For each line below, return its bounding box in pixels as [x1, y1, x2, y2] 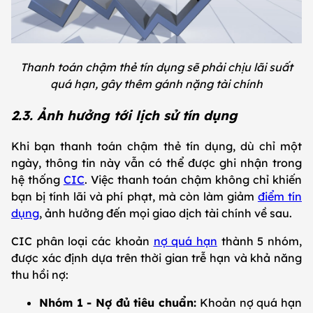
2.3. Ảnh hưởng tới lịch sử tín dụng [11, 106, 238, 124]
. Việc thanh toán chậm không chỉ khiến [84, 173, 303, 187]
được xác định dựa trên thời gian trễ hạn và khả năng [11, 251, 302, 265]
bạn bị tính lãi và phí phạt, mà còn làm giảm [11, 189, 258, 204]
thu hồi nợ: [11, 268, 68, 282]
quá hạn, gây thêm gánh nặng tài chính [50, 76, 263, 91]
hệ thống [11, 173, 64, 187]
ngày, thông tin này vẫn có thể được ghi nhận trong [11, 156, 302, 170]
